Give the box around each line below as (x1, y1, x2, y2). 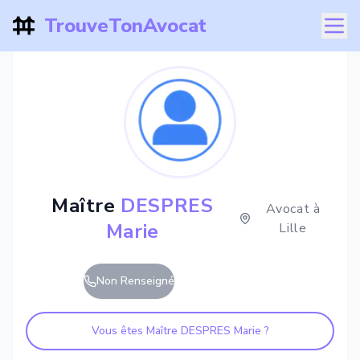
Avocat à (265, 200, 321, 218)
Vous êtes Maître (91, 323, 181, 338)
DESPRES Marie (180, 323, 261, 338)
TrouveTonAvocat (43, 13, 207, 39)
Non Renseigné (96, 273, 174, 288)
